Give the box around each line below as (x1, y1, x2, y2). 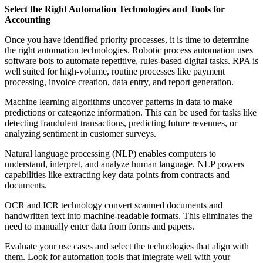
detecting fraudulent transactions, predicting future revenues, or (5, 118, 237, 129)
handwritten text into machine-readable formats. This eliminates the (5, 211, 252, 221)
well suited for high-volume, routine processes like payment (5, 66, 225, 77)
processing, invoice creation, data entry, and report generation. (5, 77, 234, 87)
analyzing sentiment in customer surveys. (5, 129, 156, 139)
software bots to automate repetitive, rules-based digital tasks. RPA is (5, 56, 258, 66)
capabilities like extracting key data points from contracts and (5, 170, 230, 180)
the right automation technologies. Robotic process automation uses (5, 45, 253, 56)
